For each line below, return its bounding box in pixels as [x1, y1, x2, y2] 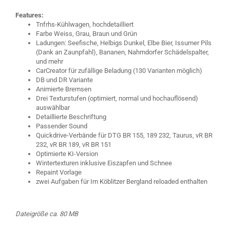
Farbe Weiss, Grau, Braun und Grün [36, 30, 137, 37]
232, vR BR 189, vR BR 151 [36, 141, 111, 148]
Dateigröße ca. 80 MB [15, 210, 80, 218]
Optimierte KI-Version [36, 150, 98, 158]
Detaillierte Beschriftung [36, 113, 106, 121]
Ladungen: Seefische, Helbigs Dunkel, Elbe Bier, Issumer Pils [36, 39, 212, 47]
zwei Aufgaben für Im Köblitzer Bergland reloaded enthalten [36, 178, 207, 185]
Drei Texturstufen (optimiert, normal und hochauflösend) [36, 94, 198, 102]
